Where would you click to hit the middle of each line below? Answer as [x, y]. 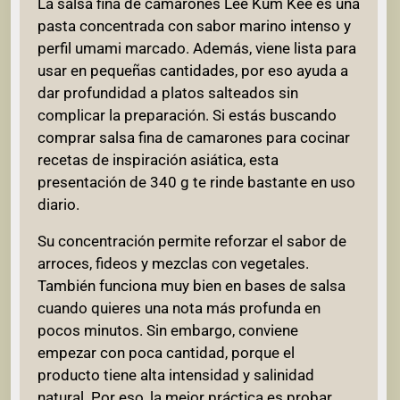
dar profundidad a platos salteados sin [168, 93]
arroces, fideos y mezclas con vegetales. [173, 263]
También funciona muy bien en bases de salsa [192, 285]
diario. [58, 205]
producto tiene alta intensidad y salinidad [176, 375]
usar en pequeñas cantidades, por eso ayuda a [193, 71]
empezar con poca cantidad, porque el [166, 352]
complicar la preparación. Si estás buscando [187, 116]
